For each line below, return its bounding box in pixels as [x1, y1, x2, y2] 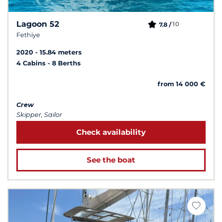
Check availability [76, 127, 146, 137]
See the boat [87, 155, 135, 165]
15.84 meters [40, 48, 82, 56]
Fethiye [16, 31, 40, 39]
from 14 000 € [158, 80, 206, 88]
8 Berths [52, 59, 81, 67]
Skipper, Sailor [16, 111, 62, 118]
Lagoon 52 [16, 19, 59, 29]
